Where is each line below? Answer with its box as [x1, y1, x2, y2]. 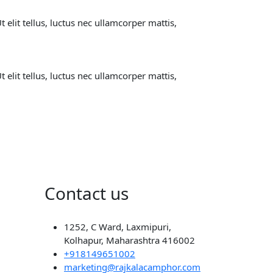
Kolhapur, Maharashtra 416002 [64, 233, 195, 246]
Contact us [44, 181, 129, 205]
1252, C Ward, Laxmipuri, [64, 220, 171, 233]
